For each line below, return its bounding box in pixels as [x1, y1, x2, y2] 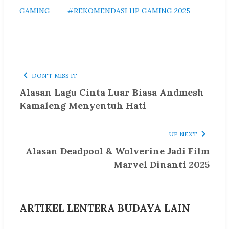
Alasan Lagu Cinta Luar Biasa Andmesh [19, 86, 204, 99]
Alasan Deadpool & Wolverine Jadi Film [26, 145, 210, 157]
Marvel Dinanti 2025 [113, 158, 210, 171]
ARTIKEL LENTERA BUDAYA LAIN [19, 201, 190, 215]
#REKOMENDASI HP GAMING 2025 [67, 6, 190, 16]
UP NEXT [169, 130, 197, 139]
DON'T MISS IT [32, 72, 77, 80]
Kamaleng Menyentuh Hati [19, 100, 146, 112]
